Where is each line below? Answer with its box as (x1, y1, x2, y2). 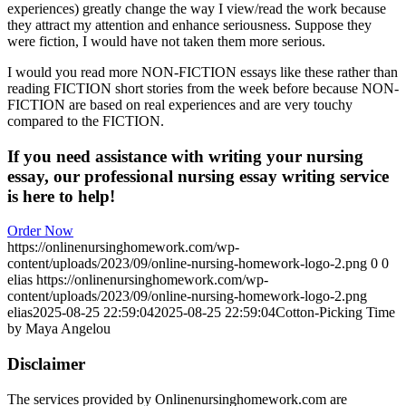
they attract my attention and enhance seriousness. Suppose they (7, 16, 372, 33)
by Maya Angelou (7, 321, 111, 337)
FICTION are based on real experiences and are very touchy (7, 96, 353, 112)
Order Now (7, 223, 73, 239)
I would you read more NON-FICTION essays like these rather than (7, 63, 398, 80)
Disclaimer (7, 353, 85, 373)
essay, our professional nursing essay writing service (7, 166, 389, 186)
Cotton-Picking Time (275, 304, 395, 321)
